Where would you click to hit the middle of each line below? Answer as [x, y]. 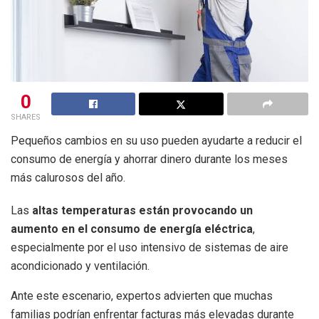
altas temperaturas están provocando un [142, 210]
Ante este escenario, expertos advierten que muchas [142, 296]
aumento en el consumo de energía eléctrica [132, 229]
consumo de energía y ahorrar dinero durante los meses [149, 159]
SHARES [26, 117]
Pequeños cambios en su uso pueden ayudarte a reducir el [156, 140]
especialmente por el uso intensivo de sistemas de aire [150, 247]
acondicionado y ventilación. [80, 266]
